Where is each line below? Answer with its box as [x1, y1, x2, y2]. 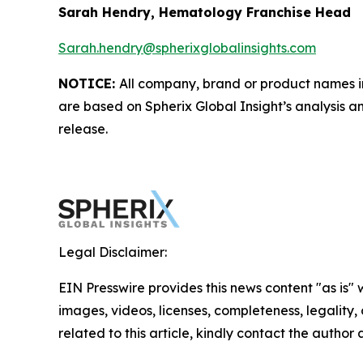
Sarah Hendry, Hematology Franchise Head [58, 3, 351, 20]
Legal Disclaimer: [58, 243, 167, 260]
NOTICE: [58, 75, 119, 92]
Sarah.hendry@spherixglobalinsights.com [58, 39, 316, 56]
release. [58, 120, 108, 137]
